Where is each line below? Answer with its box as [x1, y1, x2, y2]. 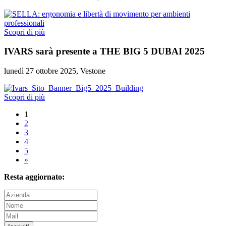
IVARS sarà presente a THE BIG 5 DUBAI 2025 [4, 46, 205, 57]
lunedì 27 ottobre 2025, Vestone [4, 67, 105, 76]
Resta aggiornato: [4, 173, 65, 182]
